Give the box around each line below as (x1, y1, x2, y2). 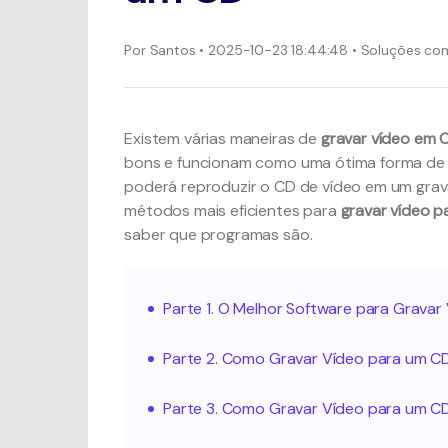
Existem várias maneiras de (124, 128, 321, 149)
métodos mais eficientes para (124, 200, 341, 221)
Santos (145, 40, 196, 59)
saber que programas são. (124, 224, 313, 245)
